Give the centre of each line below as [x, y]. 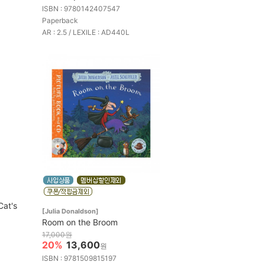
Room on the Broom [80, 222]
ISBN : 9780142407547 [81, 8]
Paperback [60, 20]
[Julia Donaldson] [70, 211]
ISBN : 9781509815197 [79, 258]
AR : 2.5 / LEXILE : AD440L [86, 32]
